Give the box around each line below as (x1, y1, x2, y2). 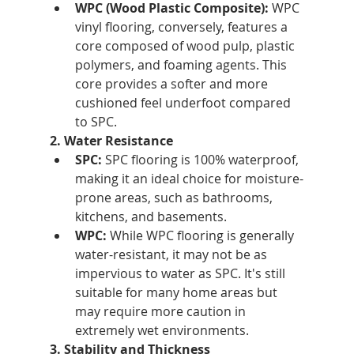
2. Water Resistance (49, 131, 173, 149)
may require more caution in (74, 302, 249, 320)
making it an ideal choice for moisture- (74, 169, 303, 187)
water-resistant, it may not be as (74, 245, 270, 263)
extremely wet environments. (74, 321, 249, 339)
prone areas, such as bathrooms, (74, 188, 276, 206)
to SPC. (74, 112, 117, 130)
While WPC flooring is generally (106, 226, 297, 244)
